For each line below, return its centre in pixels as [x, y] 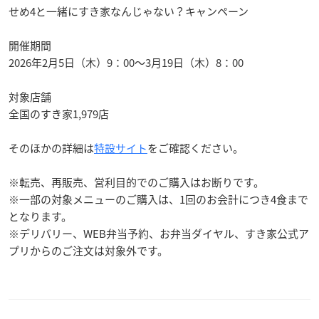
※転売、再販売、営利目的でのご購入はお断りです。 [136, 183]
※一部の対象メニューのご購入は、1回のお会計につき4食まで [158, 200]
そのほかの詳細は [51, 148]
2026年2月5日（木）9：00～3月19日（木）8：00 [126, 63]
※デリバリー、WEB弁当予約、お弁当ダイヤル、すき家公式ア [159, 234]
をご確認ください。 [195, 148]
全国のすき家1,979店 [59, 114]
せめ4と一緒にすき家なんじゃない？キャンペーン [129, 12]
